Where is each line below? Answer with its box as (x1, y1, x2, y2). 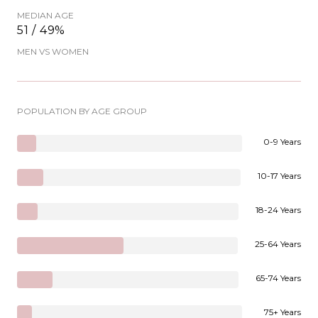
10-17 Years (258, 170, 301, 181)
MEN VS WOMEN (17, 45, 89, 57)
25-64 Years (255, 238, 301, 249)
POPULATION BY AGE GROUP (17, 105, 147, 116)
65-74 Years (256, 272, 301, 283)
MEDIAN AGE (17, 9, 74, 21)
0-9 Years (263, 136, 301, 147)
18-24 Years (256, 204, 301, 215)
